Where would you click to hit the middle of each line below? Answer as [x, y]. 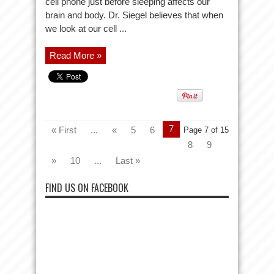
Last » [128, 161]
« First [64, 130]
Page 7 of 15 [206, 130]
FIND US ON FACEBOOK [87, 188]
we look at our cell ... [86, 28]
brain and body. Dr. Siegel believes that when [134, 15]
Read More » [76, 55]
